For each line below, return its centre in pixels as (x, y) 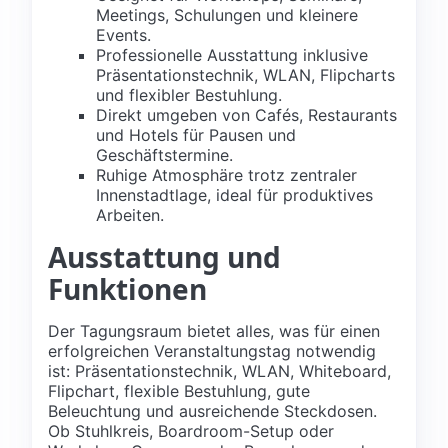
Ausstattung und (164, 256)
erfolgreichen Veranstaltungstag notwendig (212, 350)
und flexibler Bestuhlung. (189, 94)
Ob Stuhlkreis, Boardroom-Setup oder (191, 430)
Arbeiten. (130, 214)
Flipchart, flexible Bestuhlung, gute (179, 390)
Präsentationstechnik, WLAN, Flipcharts (245, 74)
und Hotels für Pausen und (196, 134)
